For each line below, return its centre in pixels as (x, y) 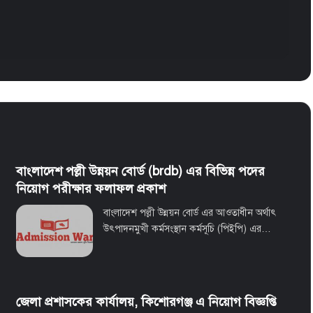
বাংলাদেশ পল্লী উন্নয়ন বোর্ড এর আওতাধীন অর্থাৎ (189, 213)
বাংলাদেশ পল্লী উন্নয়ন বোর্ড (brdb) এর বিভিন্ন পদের (140, 172)
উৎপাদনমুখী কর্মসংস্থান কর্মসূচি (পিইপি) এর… (187, 229)
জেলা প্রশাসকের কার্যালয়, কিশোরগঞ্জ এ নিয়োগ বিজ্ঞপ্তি (146, 302)
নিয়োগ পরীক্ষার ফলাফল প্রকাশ (90, 189)
